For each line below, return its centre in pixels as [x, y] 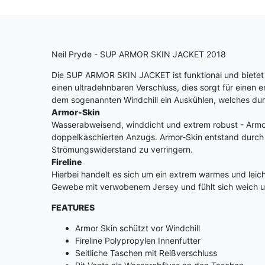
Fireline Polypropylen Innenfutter [138, 241]
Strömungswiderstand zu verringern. [122, 150]
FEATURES [73, 208]
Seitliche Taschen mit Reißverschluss [146, 253]
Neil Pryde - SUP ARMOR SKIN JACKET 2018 [139, 54]
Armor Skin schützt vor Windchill [138, 228]
